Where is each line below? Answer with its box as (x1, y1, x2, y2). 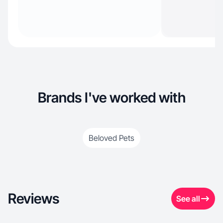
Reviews (8, 190, 59, 207)
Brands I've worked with (37, 89, 186, 106)
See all (176, 194, 200, 204)
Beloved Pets (89, 133, 134, 143)
